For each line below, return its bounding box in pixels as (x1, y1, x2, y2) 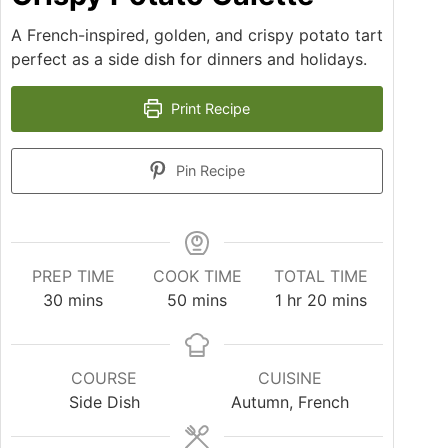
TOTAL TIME (274, 265, 369, 286)
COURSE (71, 367, 138, 388)
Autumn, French (231, 391, 350, 412)
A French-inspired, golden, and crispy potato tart (11, 24, 383, 45)
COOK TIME (152, 265, 242, 286)
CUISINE (258, 367, 323, 388)
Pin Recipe (172, 161, 246, 179)
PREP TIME (31, 265, 115, 286)
